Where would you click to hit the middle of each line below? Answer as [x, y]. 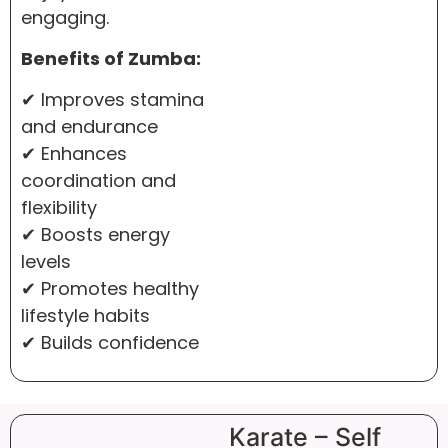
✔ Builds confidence [110, 343]
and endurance [89, 127]
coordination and [98, 181]
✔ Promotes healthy [110, 289]
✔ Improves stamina [112, 100]
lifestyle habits [85, 316]
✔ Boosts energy [95, 235]
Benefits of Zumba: [111, 58]
